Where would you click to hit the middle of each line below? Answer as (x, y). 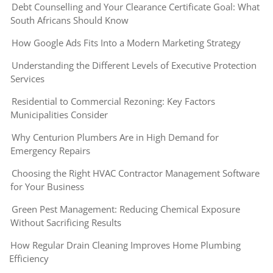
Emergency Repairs (50, 151)
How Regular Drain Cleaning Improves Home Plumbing (126, 245)
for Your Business (47, 187)
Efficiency (29, 259)
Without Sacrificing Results (66, 223)
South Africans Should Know (69, 20)
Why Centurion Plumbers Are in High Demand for (115, 137)
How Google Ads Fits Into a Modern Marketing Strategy (126, 43)
